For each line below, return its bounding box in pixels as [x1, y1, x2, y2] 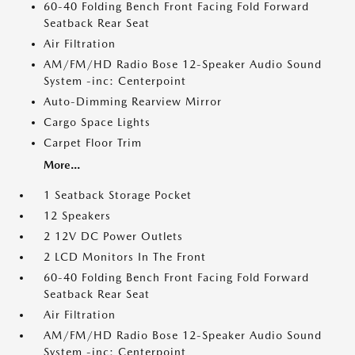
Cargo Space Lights [44, 116, 151, 128]
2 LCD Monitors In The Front [44, 250, 206, 263]
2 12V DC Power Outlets [44, 230, 183, 242]
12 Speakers [44, 209, 111, 222]
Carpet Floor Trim [44, 136, 142, 149]
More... [44, 158, 80, 171]
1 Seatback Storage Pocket [44, 189, 192, 201]
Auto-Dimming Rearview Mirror [44, 95, 222, 108]
